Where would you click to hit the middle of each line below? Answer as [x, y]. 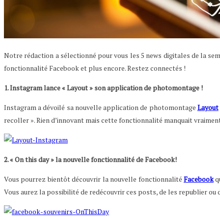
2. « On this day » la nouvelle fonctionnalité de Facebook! [90, 160]
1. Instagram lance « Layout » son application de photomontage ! [103, 88]
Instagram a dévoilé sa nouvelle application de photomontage [101, 108]
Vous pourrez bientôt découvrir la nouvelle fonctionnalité [94, 179]
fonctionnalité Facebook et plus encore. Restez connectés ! [95, 68]
